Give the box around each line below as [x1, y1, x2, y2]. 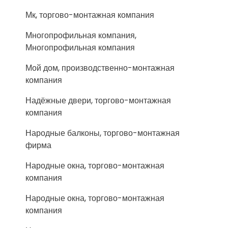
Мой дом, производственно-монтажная [25, 62, 175, 74]
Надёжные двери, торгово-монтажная [25, 95, 171, 106]
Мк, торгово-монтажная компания [25, 9, 154, 21]
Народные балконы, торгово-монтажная [25, 127, 180, 139]
